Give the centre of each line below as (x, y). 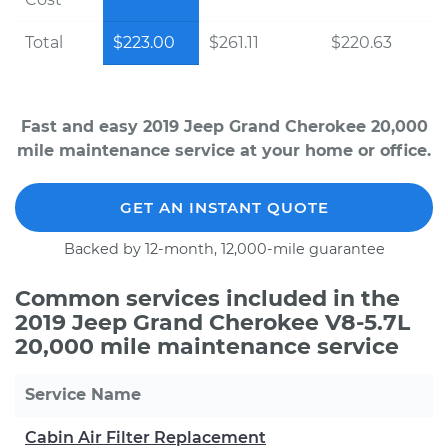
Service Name (83, 394)
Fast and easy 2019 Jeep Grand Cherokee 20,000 (224, 126)
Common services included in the (207, 298)
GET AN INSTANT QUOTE (224, 207)
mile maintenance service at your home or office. (224, 150)
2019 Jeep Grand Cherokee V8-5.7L (212, 322)
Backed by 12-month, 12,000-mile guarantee (224, 249)
